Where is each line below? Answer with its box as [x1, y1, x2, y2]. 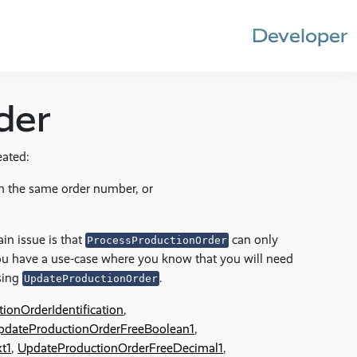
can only [229, 232, 278, 247]
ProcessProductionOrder [87, 234, 227, 246]
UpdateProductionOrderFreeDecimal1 [18, 340, 223, 355]
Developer [252, 24, 347, 47]
